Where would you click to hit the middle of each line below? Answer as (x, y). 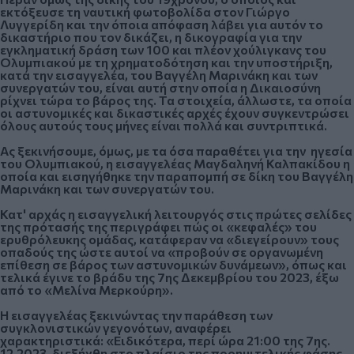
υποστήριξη (293, 62)
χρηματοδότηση (160, 62)
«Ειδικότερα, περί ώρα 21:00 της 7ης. (218, 341)
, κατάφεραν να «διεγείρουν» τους (236, 239)
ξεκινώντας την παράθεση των (180, 315)
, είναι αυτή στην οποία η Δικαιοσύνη (210, 88)
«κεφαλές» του (271, 227)
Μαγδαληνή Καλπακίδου (267, 164)
